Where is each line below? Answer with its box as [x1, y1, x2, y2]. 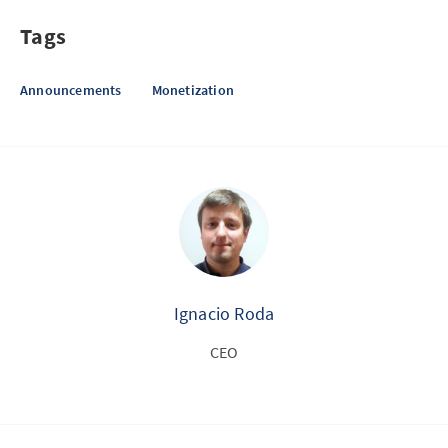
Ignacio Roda [173, 301, 275, 325]
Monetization [151, 80, 235, 99]
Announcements [20, 80, 122, 99]
